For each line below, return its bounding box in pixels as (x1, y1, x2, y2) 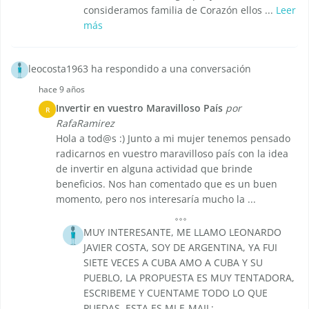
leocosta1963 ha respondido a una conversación (28, 62, 251, 76)
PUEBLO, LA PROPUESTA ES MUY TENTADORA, (83, 271, 295, 285)
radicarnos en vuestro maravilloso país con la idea (56, 147, 288, 161)
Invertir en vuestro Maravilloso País (56, 101, 223, 115)
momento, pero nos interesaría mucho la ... (56, 192, 256, 206)
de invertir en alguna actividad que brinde (56, 162, 252, 176)
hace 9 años (39, 83, 85, 96)
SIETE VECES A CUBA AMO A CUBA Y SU (83, 256, 263, 270)
